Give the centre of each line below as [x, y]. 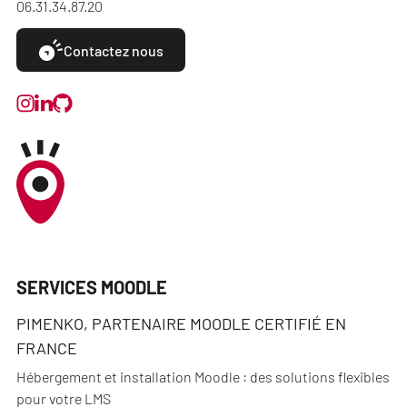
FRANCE [47, 348]
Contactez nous [114, 50]
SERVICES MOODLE [92, 287]
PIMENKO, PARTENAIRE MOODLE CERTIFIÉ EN [181, 323]
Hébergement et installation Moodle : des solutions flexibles [203, 377]
